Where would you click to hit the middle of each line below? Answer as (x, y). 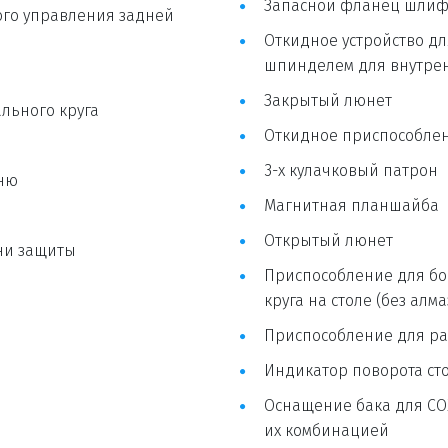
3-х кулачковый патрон (351, 171)
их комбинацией (326, 431)
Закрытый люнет (328, 101)
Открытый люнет (328, 241)
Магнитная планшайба (351, 206)
